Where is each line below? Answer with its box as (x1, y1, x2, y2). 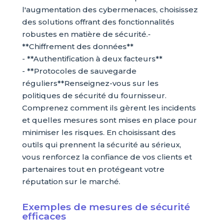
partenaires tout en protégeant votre (22, 165, 165, 174)
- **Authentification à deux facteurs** (22, 54, 163, 64)
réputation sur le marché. (22, 177, 120, 187)
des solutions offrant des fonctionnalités (22, 17, 174, 27)
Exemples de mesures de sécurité (22, 201, 190, 213)
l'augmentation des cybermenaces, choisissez (22, 5, 198, 15)
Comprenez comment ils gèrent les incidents (22, 103, 196, 113)
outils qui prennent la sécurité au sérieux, (22, 140, 181, 150)
